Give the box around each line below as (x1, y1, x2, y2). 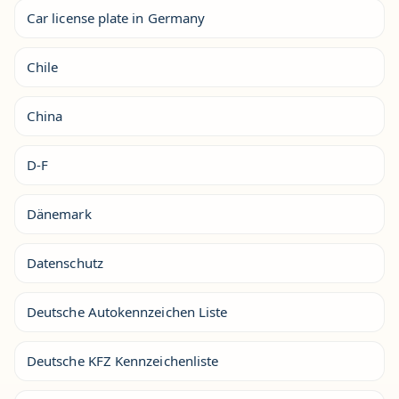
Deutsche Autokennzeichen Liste (27, 302, 228, 321)
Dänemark (27, 204, 92, 223)
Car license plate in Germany (27, 8, 206, 27)
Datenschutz (27, 253, 103, 272)
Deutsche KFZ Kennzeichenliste (27, 351, 219, 370)
